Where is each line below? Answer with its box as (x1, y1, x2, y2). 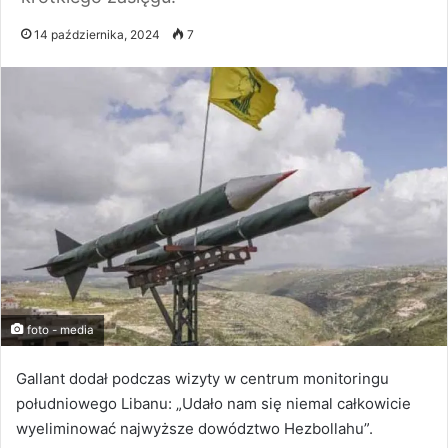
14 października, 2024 (34, 27, 160, 42)
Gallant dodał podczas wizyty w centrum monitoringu (16, 369, 389, 389)
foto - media (24, 323, 94, 338)
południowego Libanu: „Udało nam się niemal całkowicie (16, 394, 411, 414)
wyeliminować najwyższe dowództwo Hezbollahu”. (16, 419, 373, 439)
